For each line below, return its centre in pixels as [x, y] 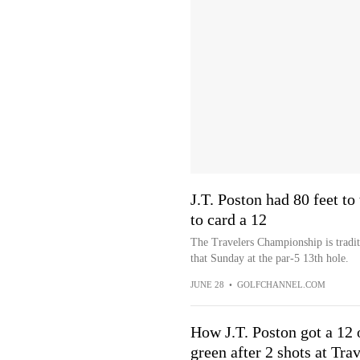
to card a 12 [228, 219]
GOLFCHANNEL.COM [281, 284]
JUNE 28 [207, 284]
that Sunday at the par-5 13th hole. [269, 258]
